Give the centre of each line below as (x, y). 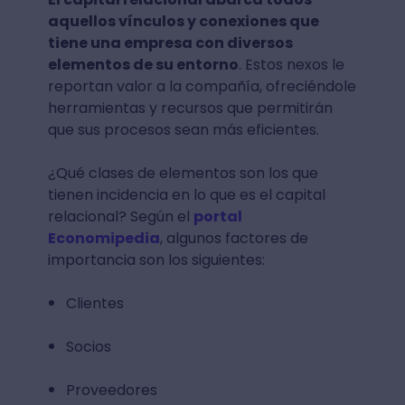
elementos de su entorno (143, 64)
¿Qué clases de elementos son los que (183, 173)
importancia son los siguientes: (156, 259)
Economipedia (104, 238)
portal (217, 216)
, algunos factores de (234, 238)
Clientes (94, 303)
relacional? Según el (120, 216)
